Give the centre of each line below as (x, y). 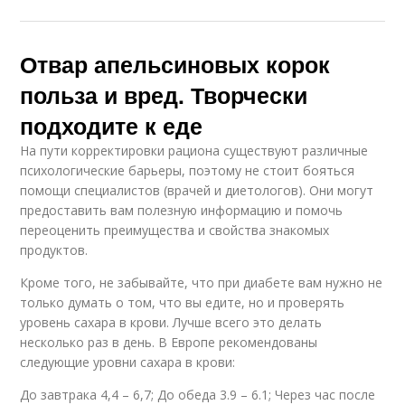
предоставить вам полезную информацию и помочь (182, 211)
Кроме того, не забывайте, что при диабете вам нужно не (202, 283)
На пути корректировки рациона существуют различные (194, 151)
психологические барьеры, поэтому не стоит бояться (188, 171)
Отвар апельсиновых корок (175, 65)
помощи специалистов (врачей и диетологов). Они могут (197, 191)
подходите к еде (112, 126)
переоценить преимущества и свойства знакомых (175, 231)
